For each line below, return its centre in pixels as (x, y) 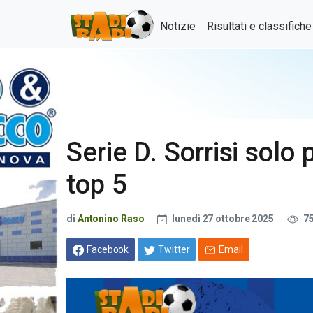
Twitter (174, 249)
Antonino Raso (111, 219)
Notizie (178, 26)
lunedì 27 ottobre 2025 (223, 219)
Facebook (108, 249)
